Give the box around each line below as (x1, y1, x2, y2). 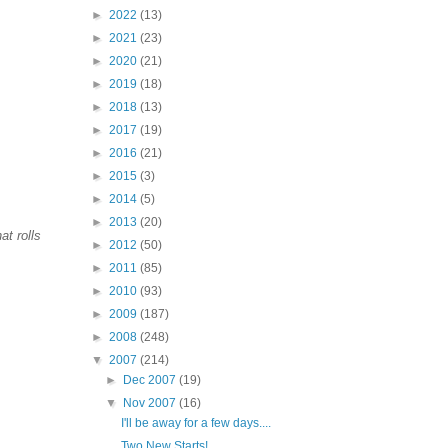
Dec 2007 (123, 373, 180, 387)
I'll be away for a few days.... (120, 416, 271, 430)
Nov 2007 (123, 396, 180, 410)
